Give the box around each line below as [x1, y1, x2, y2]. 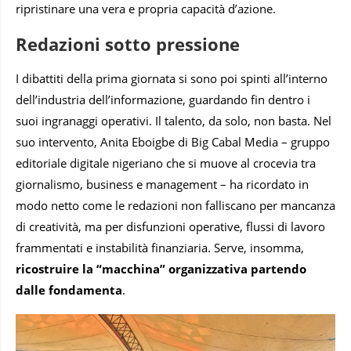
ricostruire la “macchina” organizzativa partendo [16, 260, 306, 277]
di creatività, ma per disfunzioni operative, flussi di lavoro [16, 218, 325, 234]
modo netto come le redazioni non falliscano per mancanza [16, 197, 335, 213]
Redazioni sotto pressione [16, 31, 240, 56]
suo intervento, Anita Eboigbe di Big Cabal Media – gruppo [16, 133, 330, 150]
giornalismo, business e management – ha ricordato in [16, 175, 309, 192]
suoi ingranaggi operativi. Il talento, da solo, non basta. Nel [16, 112, 331, 128]
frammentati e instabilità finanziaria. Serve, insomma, [16, 239, 304, 255]
